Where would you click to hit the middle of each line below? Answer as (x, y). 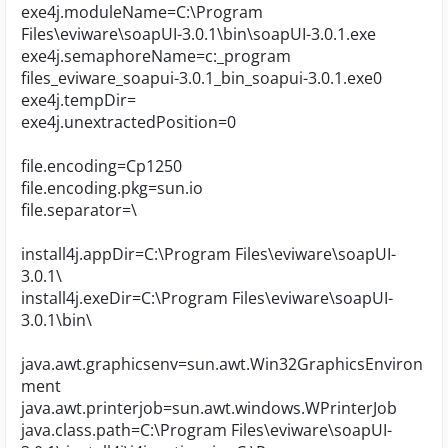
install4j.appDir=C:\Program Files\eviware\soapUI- (208, 254)
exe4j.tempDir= (78, 100)
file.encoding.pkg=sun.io (112, 188)
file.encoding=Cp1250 (101, 166)
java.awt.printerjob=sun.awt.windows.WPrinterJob (209, 408)
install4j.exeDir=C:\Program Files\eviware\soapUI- (207, 298)
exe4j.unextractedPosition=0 (128, 122)
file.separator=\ (79, 210)
